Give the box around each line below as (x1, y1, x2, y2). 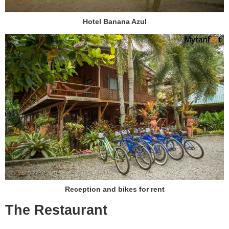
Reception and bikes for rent (64, 185, 165, 193)
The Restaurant (5, 202, 107, 218)
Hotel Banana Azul (82, 17, 147, 26)
